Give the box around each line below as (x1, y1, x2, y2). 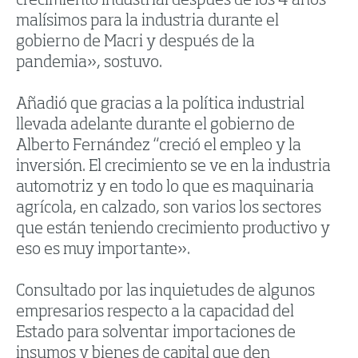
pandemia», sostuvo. (16, 55, 162, 72)
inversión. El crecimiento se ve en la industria (16, 159, 331, 176)
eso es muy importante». (16, 242, 190, 259)
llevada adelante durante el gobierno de (16, 117, 295, 134)
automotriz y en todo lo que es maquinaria (16, 180, 314, 197)
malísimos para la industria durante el (16, 14, 279, 30)
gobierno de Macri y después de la (16, 34, 255, 51)
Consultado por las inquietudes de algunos (16, 284, 315, 300)
